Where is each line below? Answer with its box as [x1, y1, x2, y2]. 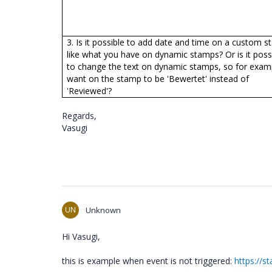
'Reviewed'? [67, 85, 112, 97]
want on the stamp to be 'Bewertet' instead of [67, 73, 250, 84]
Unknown [86, 205, 121, 216]
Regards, [62, 110, 97, 121]
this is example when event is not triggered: [62, 255, 234, 267]
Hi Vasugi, [62, 231, 100, 242]
